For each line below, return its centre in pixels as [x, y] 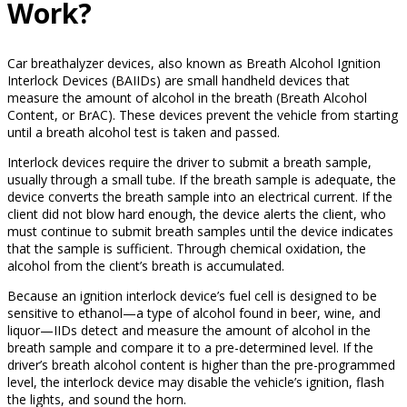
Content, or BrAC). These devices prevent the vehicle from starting [203, 114]
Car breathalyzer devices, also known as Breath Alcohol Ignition [194, 63]
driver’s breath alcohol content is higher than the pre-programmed [201, 364]
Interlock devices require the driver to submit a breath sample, [189, 162]
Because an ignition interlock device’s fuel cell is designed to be [192, 295]
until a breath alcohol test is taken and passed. [144, 132]
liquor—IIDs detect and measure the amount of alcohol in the [189, 330]
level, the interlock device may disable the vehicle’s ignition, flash [196, 382]
